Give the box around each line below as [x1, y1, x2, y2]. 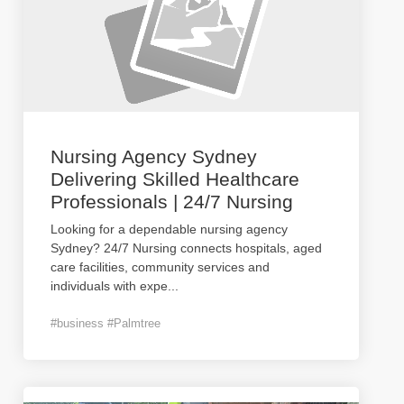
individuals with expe [50, 279, 168, 293]
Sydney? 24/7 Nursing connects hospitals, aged [50, 241, 322, 255]
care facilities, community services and [50, 260, 270, 274]
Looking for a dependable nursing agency [50, 222, 288, 236]
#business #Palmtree [50, 317, 161, 330]
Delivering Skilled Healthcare [50, 169, 299, 189]
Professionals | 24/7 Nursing [50, 191, 293, 212]
